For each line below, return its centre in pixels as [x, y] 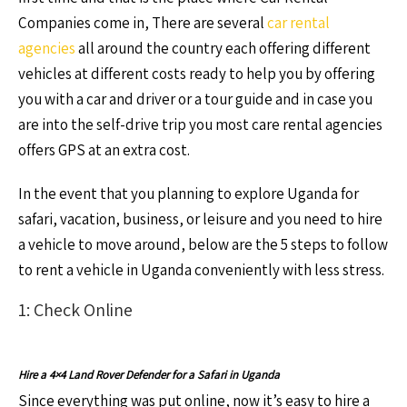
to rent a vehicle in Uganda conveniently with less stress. [201, 270]
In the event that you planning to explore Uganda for [189, 194]
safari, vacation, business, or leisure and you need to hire [200, 219]
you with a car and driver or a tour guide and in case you [195, 99]
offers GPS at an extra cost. [104, 150]
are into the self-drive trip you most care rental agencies [200, 124]
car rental [298, 23]
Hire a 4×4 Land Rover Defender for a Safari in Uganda [149, 375]
